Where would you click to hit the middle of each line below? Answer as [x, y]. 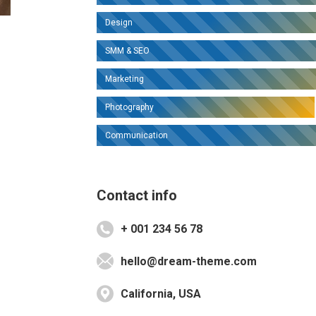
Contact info [136, 195]
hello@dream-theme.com [188, 261]
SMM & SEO [127, 51]
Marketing [124, 79]
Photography [129, 107]
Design [119, 23]
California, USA [160, 294]
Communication [136, 135]
